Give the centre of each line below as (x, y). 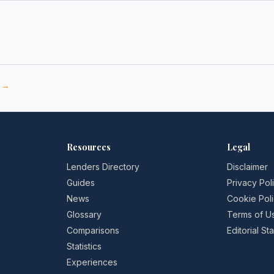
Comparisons (93, 230)
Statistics (84, 246)
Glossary (84, 214)
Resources (88, 147)
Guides (80, 183)
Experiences (92, 262)
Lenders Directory (103, 167)
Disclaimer (248, 167)
